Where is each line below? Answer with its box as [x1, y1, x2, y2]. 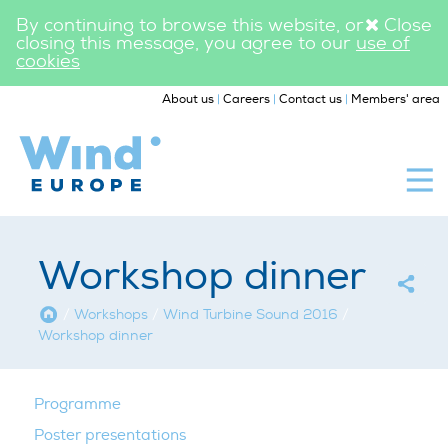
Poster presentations [34, 425, 186, 445]
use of [356, 31, 410, 55]
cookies [16, 49, 80, 73]
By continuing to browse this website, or [16, 13, 364, 37]
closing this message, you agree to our [16, 31, 356, 55]
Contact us [279, 92, 342, 108]
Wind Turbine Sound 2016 [163, 305, 339, 324]
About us [162, 92, 214, 108]
